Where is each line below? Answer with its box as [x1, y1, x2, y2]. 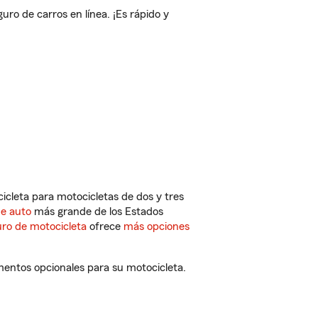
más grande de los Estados [31, 206, 163, 217]
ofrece [87, 221, 124, 232]
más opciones [124, 221, 190, 232]
